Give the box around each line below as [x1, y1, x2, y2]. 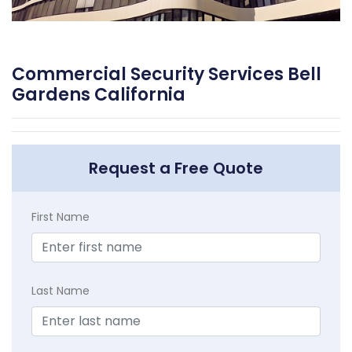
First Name [31, 209, 90, 225]
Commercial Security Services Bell [12, 62, 321, 87]
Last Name [31, 283, 90, 299]
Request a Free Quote [89, 157, 263, 180]
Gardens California [12, 82, 185, 108]
